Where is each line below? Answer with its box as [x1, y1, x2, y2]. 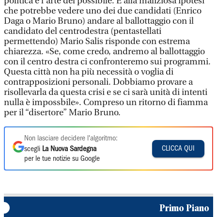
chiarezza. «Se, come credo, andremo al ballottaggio [4, 46, 205, 57]
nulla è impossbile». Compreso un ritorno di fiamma [4, 97, 208, 108]
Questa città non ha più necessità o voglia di [4, 67, 173, 77]
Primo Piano [159, 202, 209, 213]
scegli [24, 146, 42, 153]
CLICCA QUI [162, 145, 195, 152]
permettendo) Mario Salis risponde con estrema [4, 36, 190, 46]
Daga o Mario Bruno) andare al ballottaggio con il [4, 16, 194, 26]
